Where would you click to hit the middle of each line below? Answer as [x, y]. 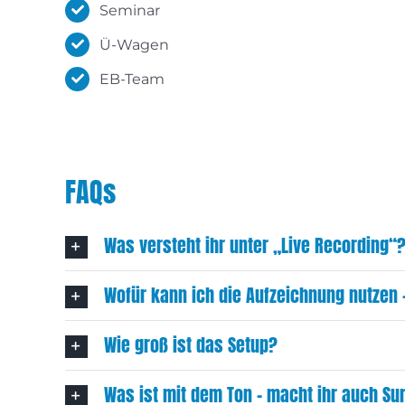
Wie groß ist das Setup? [190, 345]
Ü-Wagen [135, 44]
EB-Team [132, 79]
